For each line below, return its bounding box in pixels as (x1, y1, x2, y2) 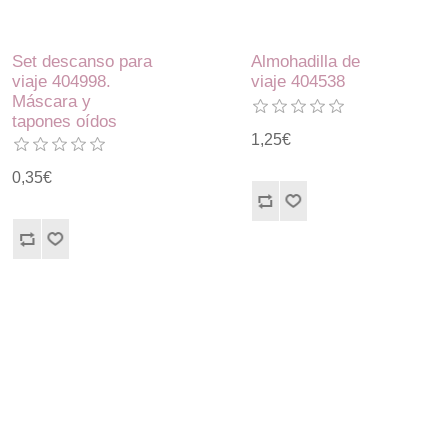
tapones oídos (12, 111, 118, 131)
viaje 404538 (250, 71, 345, 91)
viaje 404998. (12, 71, 112, 91)
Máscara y (12, 91, 92, 111)
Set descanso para (12, 51, 153, 71)
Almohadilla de (250, 51, 360, 71)
